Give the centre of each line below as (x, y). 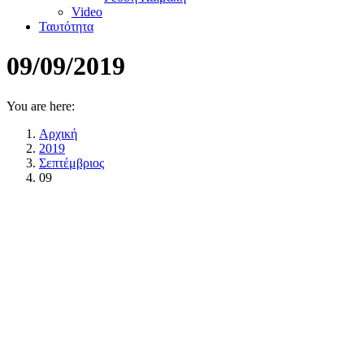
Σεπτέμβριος (71, 162)
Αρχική (58, 133)
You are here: (41, 106)
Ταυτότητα (66, 26)
